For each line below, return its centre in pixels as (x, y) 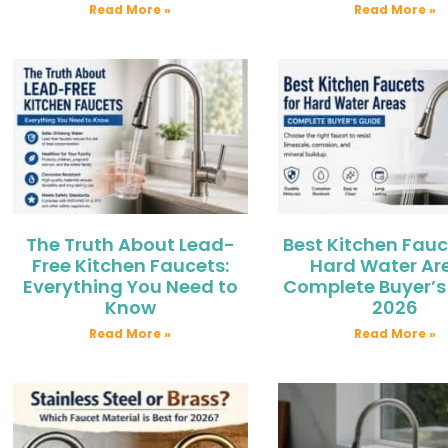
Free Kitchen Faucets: (130, 265)
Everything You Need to (130, 286)
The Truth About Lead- (130, 244)
